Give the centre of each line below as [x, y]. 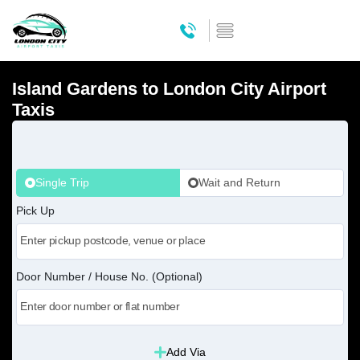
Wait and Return [239, 182]
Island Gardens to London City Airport [169, 89]
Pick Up [35, 211]
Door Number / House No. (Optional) [109, 276]
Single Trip [62, 182]
